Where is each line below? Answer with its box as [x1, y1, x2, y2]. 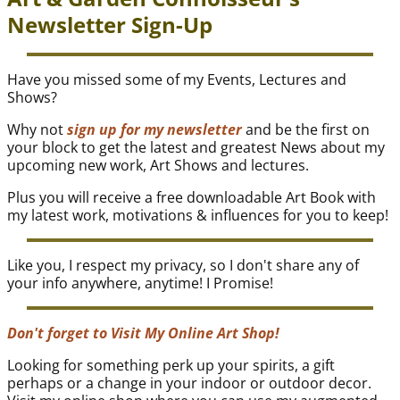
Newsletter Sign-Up [7, 9, 212, 39]
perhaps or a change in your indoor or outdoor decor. [7, 372, 371, 393]
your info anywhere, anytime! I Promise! [7, 272, 273, 293]
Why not [7, 119, 67, 139]
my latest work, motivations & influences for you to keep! [7, 204, 388, 225]
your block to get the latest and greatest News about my [7, 137, 385, 157]
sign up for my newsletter [67, 119, 242, 139]
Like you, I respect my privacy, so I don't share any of [7, 254, 359, 275]
